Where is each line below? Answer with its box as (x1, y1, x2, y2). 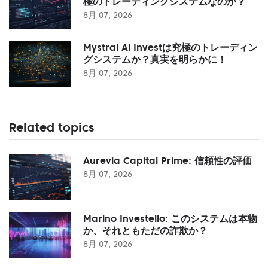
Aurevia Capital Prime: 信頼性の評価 (83, 154, 252, 166)
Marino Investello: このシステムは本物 (83, 212, 257, 224)
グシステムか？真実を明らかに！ (83, 53, 227, 65)
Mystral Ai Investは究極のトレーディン (83, 41, 258, 53)
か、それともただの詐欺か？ (83, 224, 208, 236)
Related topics (9, 119, 94, 135)
